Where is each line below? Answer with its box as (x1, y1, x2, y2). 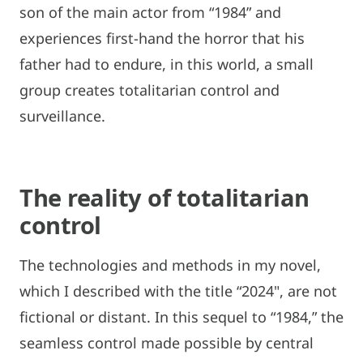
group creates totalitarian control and (19, 79, 280, 100)
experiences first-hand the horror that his (19, 28, 305, 48)
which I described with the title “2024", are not (19, 280, 337, 301)
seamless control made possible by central (19, 332, 314, 352)
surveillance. (19, 105, 105, 126)
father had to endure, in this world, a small (19, 53, 314, 74)
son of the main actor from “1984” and (19, 2, 281, 22)
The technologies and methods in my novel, (19, 254, 321, 275)
